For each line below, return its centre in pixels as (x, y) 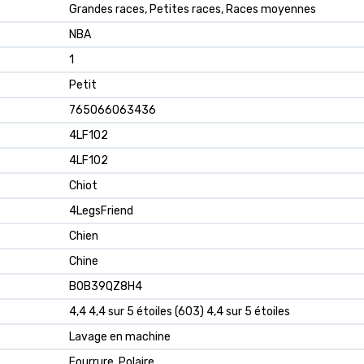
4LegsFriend (101, 211)
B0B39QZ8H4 (106, 286)
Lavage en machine (120, 337)
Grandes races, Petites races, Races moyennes (193, 9)
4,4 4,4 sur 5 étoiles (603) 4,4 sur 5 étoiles (180, 312)
